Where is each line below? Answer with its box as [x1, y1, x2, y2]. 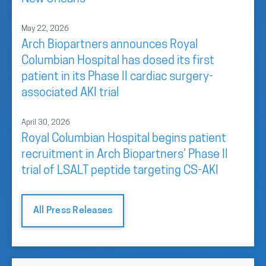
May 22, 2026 [21, 25, 69, 33]
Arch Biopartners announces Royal [21, 39, 198, 51]
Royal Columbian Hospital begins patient [21, 133, 226, 145]
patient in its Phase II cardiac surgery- [21, 71, 213, 83]
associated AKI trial [21, 87, 119, 99]
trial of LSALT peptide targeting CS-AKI [21, 165, 218, 177]
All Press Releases [33, 206, 113, 216]
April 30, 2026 [21, 119, 70, 126]
